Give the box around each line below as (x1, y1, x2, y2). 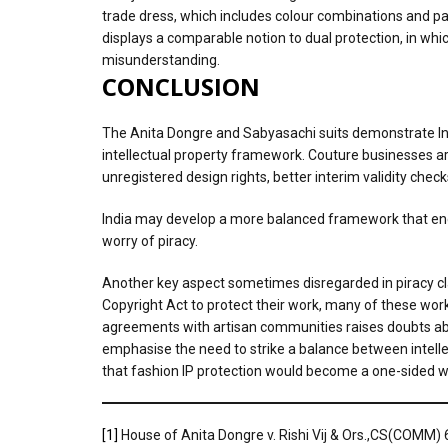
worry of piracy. (102, 232, 198, 249)
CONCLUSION (102, 69, 260, 103)
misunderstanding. (102, 51, 220, 68)
